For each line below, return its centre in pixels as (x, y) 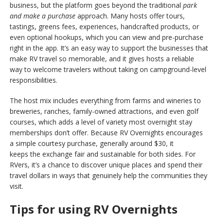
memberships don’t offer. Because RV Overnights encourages (106, 132)
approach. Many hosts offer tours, (131, 16)
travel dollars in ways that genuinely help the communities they (109, 175)
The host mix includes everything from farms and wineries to (105, 100)
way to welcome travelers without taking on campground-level (108, 69)
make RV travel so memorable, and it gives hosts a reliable (102, 58)
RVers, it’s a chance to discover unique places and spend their (106, 164)
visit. (17, 186)
